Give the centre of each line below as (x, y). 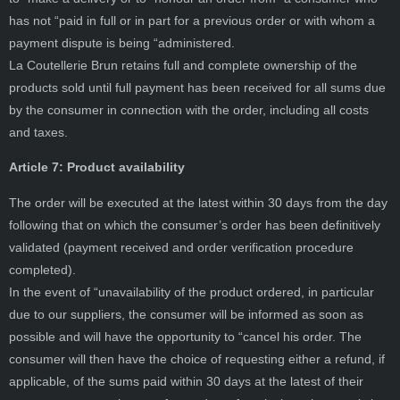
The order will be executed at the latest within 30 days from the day (198, 202)
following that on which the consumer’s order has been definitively (195, 225)
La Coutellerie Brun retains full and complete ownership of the (183, 65)
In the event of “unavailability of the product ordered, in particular (192, 292)
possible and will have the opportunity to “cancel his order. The (185, 336)
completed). (42, 269)
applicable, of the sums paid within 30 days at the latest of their (186, 381)
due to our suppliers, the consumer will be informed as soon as (186, 314)
